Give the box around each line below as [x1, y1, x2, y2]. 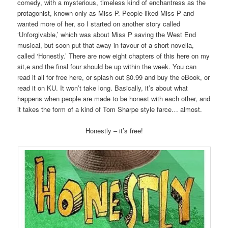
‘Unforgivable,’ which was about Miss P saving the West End [17, 29, 196, 39]
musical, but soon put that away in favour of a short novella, [17, 40, 194, 50]
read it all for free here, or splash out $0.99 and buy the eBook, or [17, 72, 210, 82]
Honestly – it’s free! [85, 125, 143, 135]
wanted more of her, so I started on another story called [17, 18, 181, 28]
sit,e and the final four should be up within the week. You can [17, 61, 197, 71]
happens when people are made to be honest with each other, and [17, 93, 211, 103]
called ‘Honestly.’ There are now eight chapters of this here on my [17, 50, 210, 61]
